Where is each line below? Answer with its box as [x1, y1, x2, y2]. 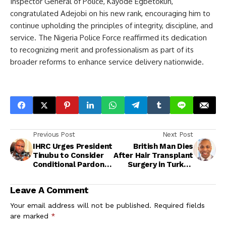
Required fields [154, 201, 205, 209]
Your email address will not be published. [10, 201, 151, 209]
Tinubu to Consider [33, 151, 104, 160]
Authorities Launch [123, 169, 193, 178]
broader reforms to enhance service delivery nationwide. [10, 57, 204, 67]
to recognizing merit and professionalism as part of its [10, 45, 194, 54]
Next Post [162, 131, 193, 138]
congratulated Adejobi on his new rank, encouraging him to [10, 9, 210, 18]
